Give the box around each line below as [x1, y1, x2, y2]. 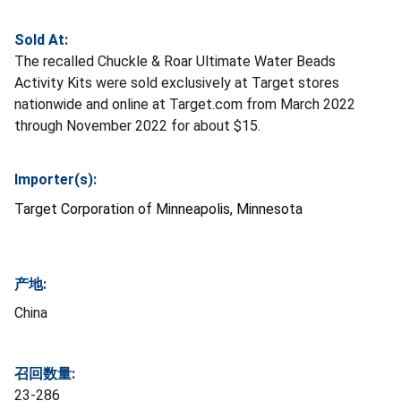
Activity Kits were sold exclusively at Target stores [14, 74, 339, 92]
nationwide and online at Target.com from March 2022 [14, 96, 355, 114]
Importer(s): [14, 171, 97, 189]
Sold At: [14, 31, 68, 49]
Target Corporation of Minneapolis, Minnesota [14, 200, 303, 218]
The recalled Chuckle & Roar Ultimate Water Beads [14, 53, 336, 71]
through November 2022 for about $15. [14, 117, 260, 135]
